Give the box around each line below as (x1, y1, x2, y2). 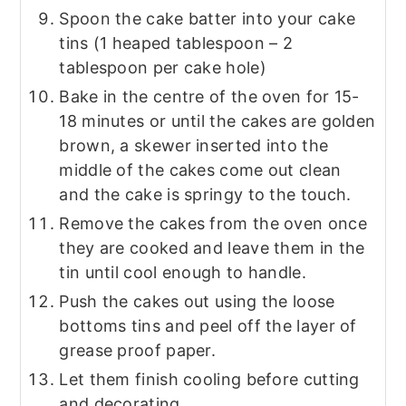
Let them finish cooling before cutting (59, 370, 360, 389)
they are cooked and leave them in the (59, 238, 365, 257)
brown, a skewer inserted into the (59, 136, 329, 155)
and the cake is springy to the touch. (59, 185, 352, 204)
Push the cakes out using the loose (59, 292, 335, 311)
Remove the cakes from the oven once (59, 214, 367, 233)
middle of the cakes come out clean (59, 160, 342, 179)
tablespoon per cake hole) (59, 58, 266, 77)
